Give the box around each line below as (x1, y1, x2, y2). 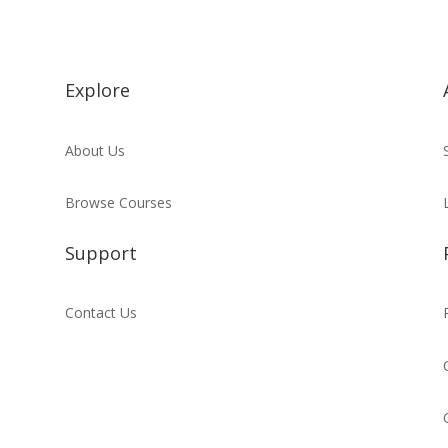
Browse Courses (64, 193, 172, 213)
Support (64, 240, 137, 265)
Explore (64, 78, 130, 102)
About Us (64, 140, 125, 160)
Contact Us (64, 303, 137, 323)
